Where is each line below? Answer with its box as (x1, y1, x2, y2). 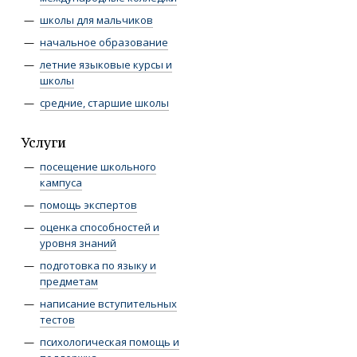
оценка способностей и (40, 220, 159, 234)
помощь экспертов (40, 198, 137, 212)
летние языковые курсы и (40, 57, 172, 72)
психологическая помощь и (40, 335, 179, 349)
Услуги (21, 134, 66, 151)
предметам (40, 274, 98, 288)
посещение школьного (40, 159, 156, 174)
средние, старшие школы (40, 96, 169, 110)
